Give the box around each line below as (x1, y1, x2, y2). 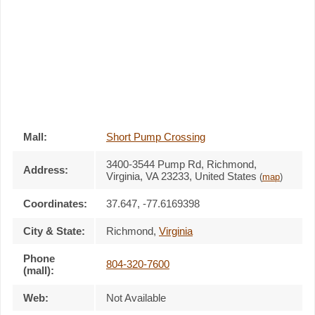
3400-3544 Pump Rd (106, 157, 201, 170)
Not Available (106, 291, 166, 304)
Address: (23, 163, 68, 176)
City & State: (23, 224, 85, 237)
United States (195, 169, 257, 182)
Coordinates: (23, 197, 87, 210)
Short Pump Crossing (106, 130, 205, 143)
